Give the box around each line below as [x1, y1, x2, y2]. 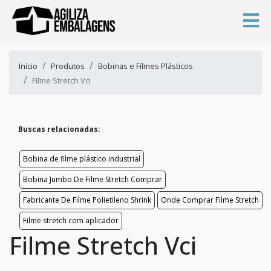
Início [19, 60, 38, 71]
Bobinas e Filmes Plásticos [98, 60, 193, 71]
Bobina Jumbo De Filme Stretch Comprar [23, 174, 162, 184]
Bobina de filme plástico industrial [23, 153, 140, 164]
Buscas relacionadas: [18, 123, 100, 134]
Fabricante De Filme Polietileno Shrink [23, 194, 151, 205]
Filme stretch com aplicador [23, 215, 119, 226]
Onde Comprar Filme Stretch [161, 194, 259, 205]
